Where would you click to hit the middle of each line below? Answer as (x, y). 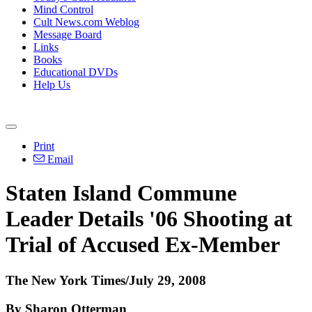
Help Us (52, 85)
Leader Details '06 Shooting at (149, 219)
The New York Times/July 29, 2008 (106, 280)
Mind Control (63, 9)
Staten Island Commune (121, 193)
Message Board (68, 34)
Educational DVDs (76, 72)
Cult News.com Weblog (86, 22)
